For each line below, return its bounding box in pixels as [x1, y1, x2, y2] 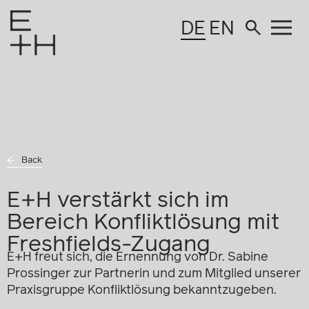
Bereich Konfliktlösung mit [7, 212, 279, 234]
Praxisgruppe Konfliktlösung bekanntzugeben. [7, 284, 277, 297]
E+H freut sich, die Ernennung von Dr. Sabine [7, 251, 268, 263]
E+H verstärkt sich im [7, 190, 229, 212]
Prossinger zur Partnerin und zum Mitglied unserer [7, 268, 301, 280]
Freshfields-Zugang [7, 234, 210, 256]
